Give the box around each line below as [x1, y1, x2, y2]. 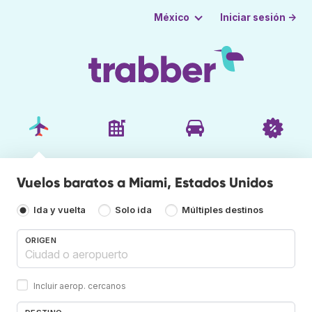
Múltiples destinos [181, 205, 263, 216]
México [153, 12, 189, 23]
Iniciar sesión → [220, 11, 297, 23]
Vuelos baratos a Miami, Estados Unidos [17, 173, 273, 191]
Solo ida [115, 205, 153, 216]
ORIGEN [25, 235, 56, 245]
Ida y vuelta [33, 205, 86, 216]
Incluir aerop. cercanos [33, 280, 126, 291]
